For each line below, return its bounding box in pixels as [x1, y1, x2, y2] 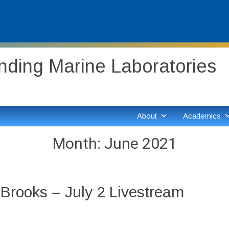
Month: [52, 134, 104, 152]
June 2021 [104, 134, 177, 152]
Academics [183, 111, 221, 120]
